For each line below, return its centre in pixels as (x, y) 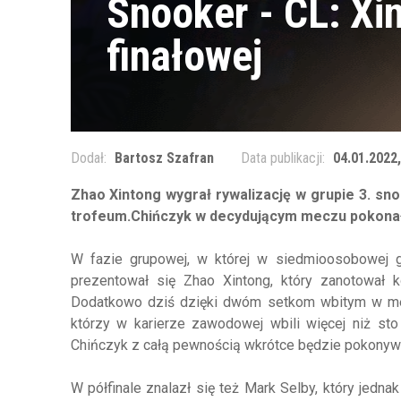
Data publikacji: (284, 158)
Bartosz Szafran (164, 158)
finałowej (184, 56)
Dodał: (90, 158)
